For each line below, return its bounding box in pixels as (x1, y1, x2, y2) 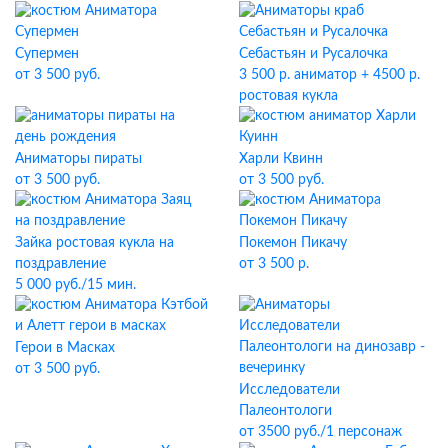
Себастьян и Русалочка (239, 46, 388, 61)
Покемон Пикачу (239, 235, 347, 250)
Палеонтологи (239, 403, 332, 418)
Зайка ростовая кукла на (15, 235, 174, 250)
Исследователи (239, 382, 340, 397)
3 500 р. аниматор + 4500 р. (239, 67, 420, 82)
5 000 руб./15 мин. (15, 277, 136, 292)
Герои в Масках (15, 340, 115, 355)
